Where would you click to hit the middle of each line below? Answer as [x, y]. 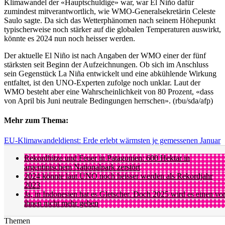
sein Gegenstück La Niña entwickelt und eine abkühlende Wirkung [110, 74]
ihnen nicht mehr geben [61, 203]
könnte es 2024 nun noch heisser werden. [70, 39]
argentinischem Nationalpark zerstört [82, 167]
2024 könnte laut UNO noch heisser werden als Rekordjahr [118, 176]
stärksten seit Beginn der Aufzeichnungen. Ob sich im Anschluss [106, 65]
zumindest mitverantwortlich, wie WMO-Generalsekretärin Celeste [110, 12]
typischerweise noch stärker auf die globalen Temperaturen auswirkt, [113, 30]
